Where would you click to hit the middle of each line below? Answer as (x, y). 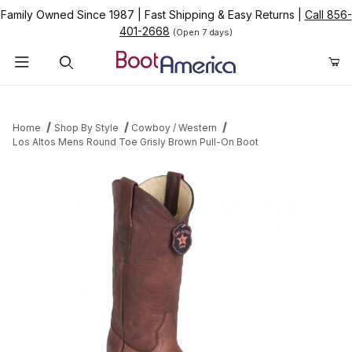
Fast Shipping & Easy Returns (219, 15)
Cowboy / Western (174, 128)
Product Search (64, 97)
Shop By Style (86, 128)
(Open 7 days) (203, 32)
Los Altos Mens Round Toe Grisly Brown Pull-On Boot (136, 142)
